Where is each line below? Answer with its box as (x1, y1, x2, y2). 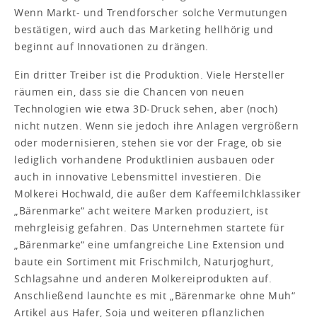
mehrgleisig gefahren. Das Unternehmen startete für (14, 220, 285, 234)
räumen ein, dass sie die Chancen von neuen (14, 84, 245, 98)
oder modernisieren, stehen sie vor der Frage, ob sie (14, 135, 282, 149)
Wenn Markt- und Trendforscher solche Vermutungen (14, 5, 288, 19)
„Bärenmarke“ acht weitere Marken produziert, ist (14, 203, 269, 217)
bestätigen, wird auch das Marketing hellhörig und (14, 22, 274, 36)
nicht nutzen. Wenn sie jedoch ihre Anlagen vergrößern (14, 118, 299, 132)
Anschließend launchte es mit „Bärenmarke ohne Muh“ (14, 288, 296, 302)
